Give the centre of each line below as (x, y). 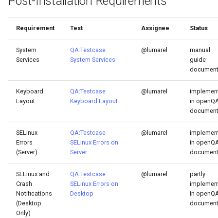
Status (199, 28)
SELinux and (33, 174)
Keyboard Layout (94, 101)
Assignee (155, 28)
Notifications (34, 193)
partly (198, 174)
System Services (93, 60)
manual (200, 50)
